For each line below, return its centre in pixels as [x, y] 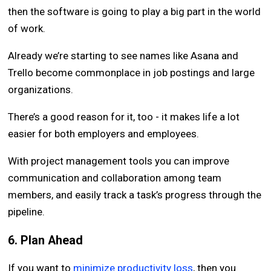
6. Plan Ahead [46, 241]
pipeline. [27, 212]
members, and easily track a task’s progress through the [135, 195]
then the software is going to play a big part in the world [135, 12]
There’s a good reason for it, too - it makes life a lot [124, 117]
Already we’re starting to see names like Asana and [123, 56]
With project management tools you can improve [119, 161]
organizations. [41, 90]
